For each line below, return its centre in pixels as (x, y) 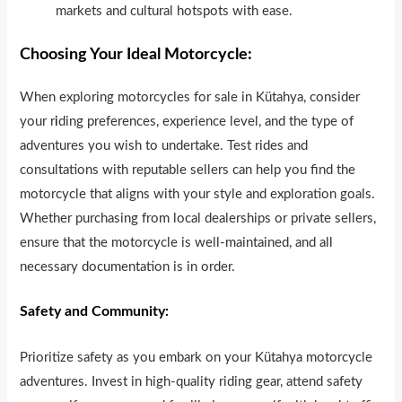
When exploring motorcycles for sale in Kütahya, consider (190, 98)
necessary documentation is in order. (128, 267)
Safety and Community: (95, 312)
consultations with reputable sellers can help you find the (188, 170)
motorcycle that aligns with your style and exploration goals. (198, 195)
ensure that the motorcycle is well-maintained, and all (177, 243)
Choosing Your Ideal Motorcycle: (136, 54)
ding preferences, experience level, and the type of (206, 122)
